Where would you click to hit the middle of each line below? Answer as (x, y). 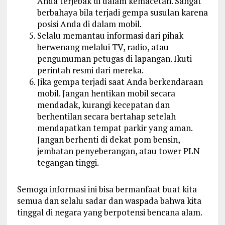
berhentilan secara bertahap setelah (106, 116)
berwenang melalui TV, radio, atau (103, 47)
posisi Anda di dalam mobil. (89, 24)
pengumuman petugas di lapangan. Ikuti (114, 58)
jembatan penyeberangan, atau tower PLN (118, 151)
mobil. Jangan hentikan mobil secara (106, 93)
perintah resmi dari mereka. (90, 70)
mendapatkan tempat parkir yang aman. (115, 128)
